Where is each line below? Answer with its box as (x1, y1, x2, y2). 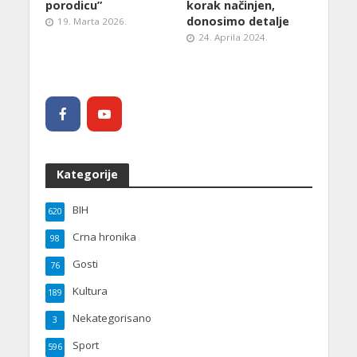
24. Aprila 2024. (198, 30, 268, 43)
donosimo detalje (186, 13, 289, 29)
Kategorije (56, 166, 118, 182)
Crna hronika (72, 229, 136, 244)
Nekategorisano (72, 310, 151, 325)
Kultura (72, 283, 108, 298)
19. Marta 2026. (57, 14, 127, 27)
